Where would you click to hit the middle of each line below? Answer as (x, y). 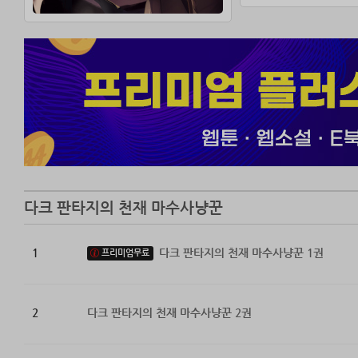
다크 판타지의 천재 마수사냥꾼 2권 (169, 313)
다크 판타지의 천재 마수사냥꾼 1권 (241, 253)
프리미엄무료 (125, 253)
